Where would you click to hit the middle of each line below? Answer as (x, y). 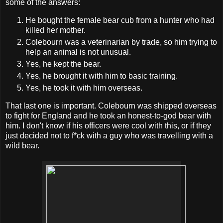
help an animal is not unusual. (78, 52)
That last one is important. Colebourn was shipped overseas (111, 106)
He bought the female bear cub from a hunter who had (120, 20)
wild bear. (22, 145)
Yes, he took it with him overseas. (84, 88)
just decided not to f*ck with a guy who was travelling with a (109, 135)
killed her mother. (56, 30)
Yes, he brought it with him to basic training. (102, 76)
